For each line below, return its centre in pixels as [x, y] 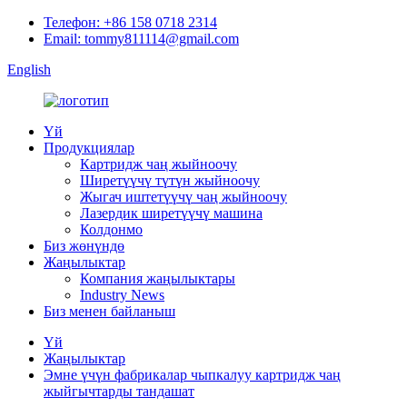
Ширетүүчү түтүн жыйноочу [170, 180]
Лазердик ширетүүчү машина [171, 213]
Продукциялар [89, 148]
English [29, 69]
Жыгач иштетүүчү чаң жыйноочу [184, 197]
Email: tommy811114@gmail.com [141, 39]
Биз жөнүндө [84, 246]
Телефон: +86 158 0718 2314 [130, 22]
